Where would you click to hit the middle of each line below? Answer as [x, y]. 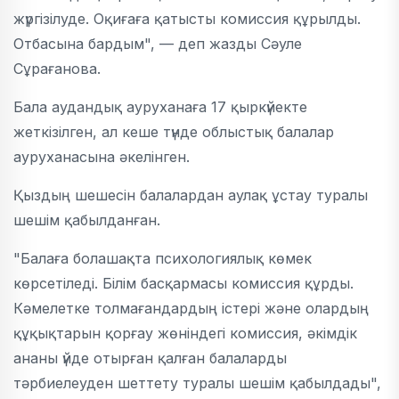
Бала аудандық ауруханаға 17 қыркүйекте [160, 106]
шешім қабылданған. [87, 220]
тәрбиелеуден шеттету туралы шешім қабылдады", [197, 383]
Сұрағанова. [57, 68]
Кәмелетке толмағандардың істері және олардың [191, 308]
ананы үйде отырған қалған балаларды [150, 358]
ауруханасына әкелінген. [102, 156]
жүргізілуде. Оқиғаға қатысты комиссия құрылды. [187, 18]
